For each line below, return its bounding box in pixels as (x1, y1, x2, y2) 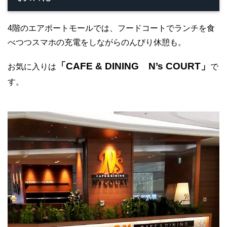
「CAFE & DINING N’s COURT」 (56, 60, 210, 71)
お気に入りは (8, 62, 56, 71)
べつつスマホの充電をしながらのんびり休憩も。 (8, 37, 186, 47)
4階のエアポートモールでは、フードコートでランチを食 (8, 23, 215, 32)
